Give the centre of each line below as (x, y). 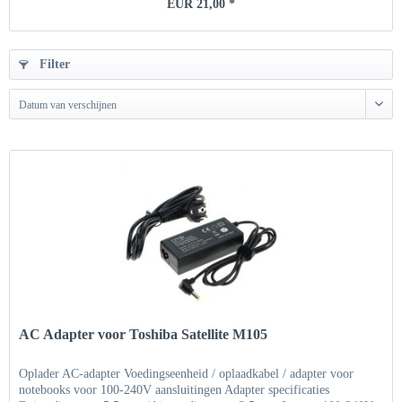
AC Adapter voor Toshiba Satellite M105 (144, 335)
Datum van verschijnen (68, 105)
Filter (53, 64)
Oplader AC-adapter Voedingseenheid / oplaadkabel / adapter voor (187, 374)
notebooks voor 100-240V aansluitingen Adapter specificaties (175, 390)
